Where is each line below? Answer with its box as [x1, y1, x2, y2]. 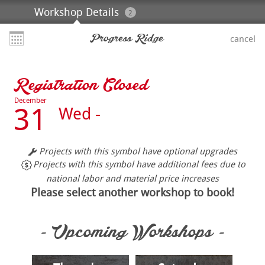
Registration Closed [14, 73, 149, 97]
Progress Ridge [90, 30, 164, 47]
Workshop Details [34, 5, 119, 19]
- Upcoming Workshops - [40, 218, 225, 245]
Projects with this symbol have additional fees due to [33, 158, 245, 170]
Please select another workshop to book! [31, 184, 234, 200]
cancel [230, 32, 256, 44]
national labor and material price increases [46, 172, 219, 184]
